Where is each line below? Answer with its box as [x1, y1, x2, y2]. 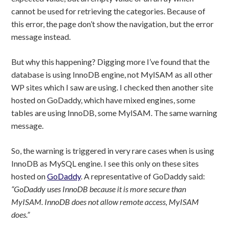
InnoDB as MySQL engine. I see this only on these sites [11, 158, 199, 169]
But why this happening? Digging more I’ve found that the [11, 57, 210, 67]
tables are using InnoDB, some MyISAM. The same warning [11, 108, 217, 118]
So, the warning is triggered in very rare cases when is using [11, 146, 214, 156]
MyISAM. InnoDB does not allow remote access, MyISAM [11, 197, 199, 207]
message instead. [11, 32, 71, 42]
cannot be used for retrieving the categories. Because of [11, 6, 205, 16]
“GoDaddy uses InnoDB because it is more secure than [11, 184, 186, 194]
